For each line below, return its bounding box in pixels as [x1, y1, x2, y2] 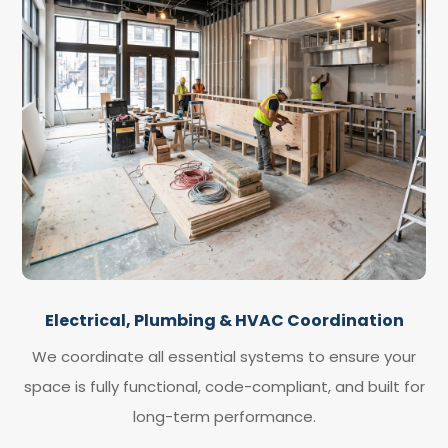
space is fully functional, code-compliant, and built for [23, 375, 425, 397]
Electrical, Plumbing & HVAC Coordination [44, 308, 404, 332]
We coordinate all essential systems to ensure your [32, 345, 416, 367]
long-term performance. [132, 405, 316, 427]
